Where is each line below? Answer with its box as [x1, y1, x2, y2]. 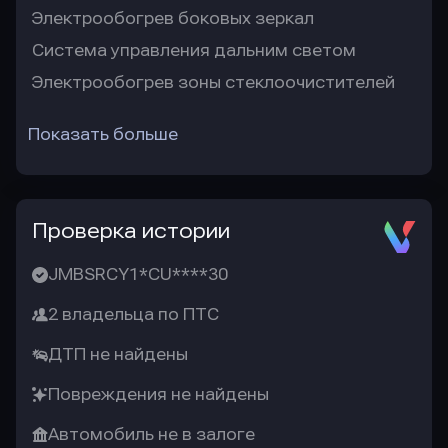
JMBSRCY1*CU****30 [48, 265, 228, 285]
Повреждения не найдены [48, 385, 269, 405]
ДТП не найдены [48, 345, 188, 365]
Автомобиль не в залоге [48, 425, 255, 445]
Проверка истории [32, 219, 230, 244]
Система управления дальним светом [32, 41, 356, 61]
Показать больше [28, 125, 178, 145]
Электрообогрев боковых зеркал [32, 9, 314, 29]
